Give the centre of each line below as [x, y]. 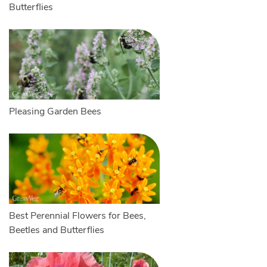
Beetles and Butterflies [56, 230]
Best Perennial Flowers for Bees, [77, 216]
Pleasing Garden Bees [55, 112]
